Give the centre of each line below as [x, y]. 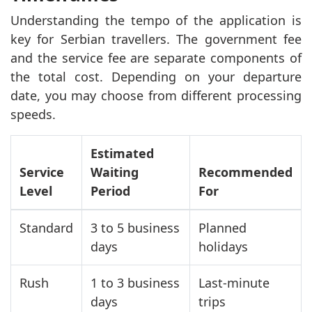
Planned [223, 227]
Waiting [115, 172]
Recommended [245, 172]
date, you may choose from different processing [156, 95]
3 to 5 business [135, 227]
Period [110, 190]
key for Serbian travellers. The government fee [156, 39]
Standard [46, 227]
